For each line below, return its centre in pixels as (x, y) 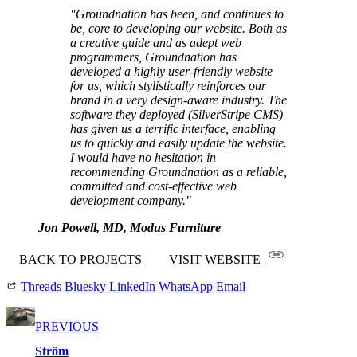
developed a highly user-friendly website (171, 72)
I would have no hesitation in (143, 158)
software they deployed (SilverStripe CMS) (177, 115)
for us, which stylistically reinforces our (168, 86)
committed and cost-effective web (153, 186)
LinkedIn (132, 287)
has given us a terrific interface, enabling (173, 129)
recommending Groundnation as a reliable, (178, 172)
